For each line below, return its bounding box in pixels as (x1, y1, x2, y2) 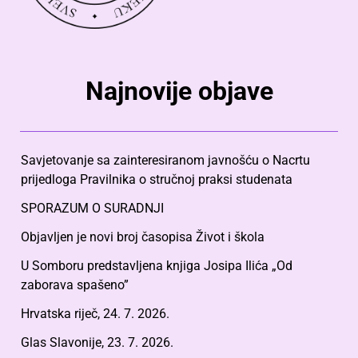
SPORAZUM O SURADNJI (21, 200, 164, 216)
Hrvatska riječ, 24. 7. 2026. (21, 305, 169, 321)
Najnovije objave (85, 75, 273, 106)
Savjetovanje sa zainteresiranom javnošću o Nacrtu (21, 152, 310, 168)
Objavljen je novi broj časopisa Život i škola (21, 229, 265, 245)
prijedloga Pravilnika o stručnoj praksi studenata (21, 171, 292, 187)
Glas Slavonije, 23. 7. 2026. (21, 334, 173, 350)
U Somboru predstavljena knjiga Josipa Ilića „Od (21, 257, 292, 273)
